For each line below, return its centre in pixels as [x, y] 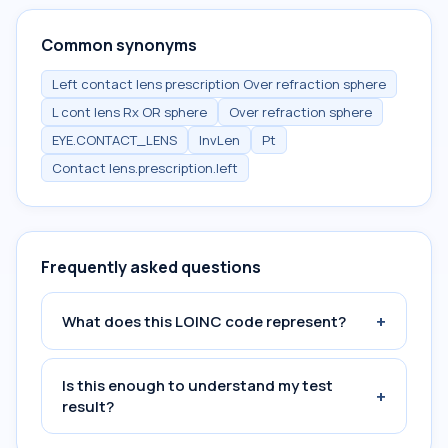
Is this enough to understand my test [197, 385]
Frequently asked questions [151, 267]
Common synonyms [119, 45]
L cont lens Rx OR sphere [129, 112]
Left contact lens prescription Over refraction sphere [219, 84]
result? [88, 406]
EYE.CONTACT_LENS [114, 140]
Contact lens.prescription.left [145, 168]
